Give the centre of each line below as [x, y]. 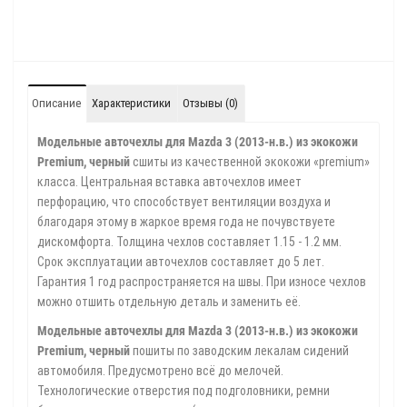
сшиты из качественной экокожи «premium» [250, 162]
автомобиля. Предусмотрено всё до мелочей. [160, 371]
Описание [56, 103]
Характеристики [131, 103]
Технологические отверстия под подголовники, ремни [184, 391]
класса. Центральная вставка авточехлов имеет [169, 182]
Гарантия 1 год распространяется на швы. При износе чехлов [202, 282]
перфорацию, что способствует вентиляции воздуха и [184, 202]
